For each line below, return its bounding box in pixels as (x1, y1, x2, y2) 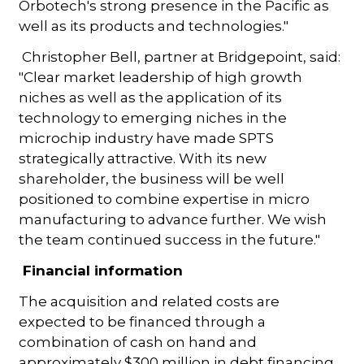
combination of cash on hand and (19, 333, 258, 350)
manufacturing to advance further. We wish (19, 210, 327, 227)
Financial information (19, 262, 184, 279)
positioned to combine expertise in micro (19, 190, 310, 207)
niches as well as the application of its (19, 89, 283, 106)
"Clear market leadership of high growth (19, 68, 303, 85)
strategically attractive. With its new (19, 149, 267, 167)
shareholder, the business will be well (19, 170, 285, 187)
